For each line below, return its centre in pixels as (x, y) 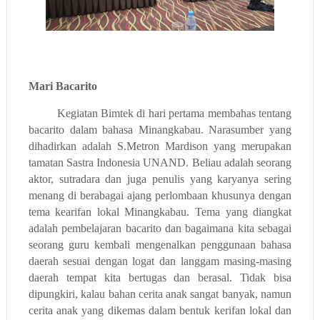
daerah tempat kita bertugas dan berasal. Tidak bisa (160, 277)
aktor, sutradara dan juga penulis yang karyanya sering (160, 179)
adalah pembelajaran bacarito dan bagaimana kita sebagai (160, 228)
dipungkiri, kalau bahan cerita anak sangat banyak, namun (160, 294)
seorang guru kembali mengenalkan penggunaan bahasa (160, 244)
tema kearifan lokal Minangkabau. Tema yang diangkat (160, 211)
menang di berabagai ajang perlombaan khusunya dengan (160, 195)
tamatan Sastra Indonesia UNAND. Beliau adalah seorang (160, 162)
